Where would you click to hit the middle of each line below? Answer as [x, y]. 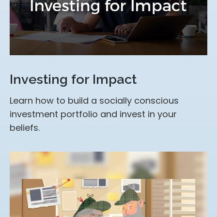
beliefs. [25, 128]
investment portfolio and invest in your [93, 114]
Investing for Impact [73, 79]
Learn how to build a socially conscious [94, 101]
